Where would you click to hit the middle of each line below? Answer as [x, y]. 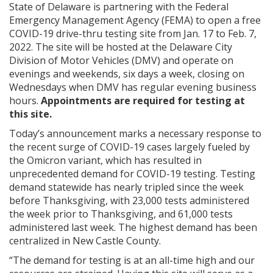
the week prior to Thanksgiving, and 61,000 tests [121, 214]
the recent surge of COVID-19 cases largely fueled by [129, 147]
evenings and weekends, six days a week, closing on [127, 74]
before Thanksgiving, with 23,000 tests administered [129, 200]
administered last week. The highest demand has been [133, 227]
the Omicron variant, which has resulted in [105, 160]
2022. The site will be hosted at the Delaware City [121, 47]
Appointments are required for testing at [143, 101]
